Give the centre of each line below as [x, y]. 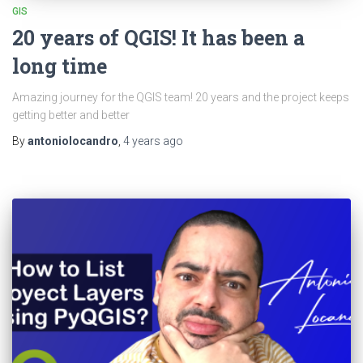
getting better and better [71, 115]
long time [60, 66]
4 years [142, 141]
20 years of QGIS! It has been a [158, 37]
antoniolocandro [73, 141]
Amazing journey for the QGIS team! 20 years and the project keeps [181, 97]
